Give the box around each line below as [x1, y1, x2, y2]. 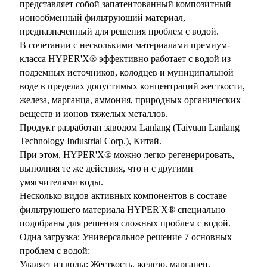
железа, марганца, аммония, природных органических [20, 95, 241, 105]
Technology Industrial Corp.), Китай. [20, 136, 162, 147]
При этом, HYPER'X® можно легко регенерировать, [20, 150, 234, 160]
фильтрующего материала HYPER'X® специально [20, 204, 225, 215]
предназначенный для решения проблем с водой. [20, 26, 219, 37]
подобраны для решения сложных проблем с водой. [20, 218, 231, 229]
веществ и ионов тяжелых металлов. [20, 108, 168, 119]
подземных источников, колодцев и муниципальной [20, 67, 234, 78]
